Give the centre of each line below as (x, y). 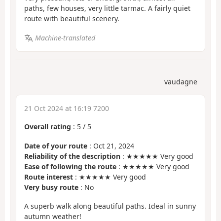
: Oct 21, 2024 (111, 146)
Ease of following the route (70, 166)
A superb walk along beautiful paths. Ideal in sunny (110, 206)
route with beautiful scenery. (72, 19)
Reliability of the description (72, 156)
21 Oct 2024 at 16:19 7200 (67, 109)
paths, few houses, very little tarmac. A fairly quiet (107, 8)
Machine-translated (65, 37)
